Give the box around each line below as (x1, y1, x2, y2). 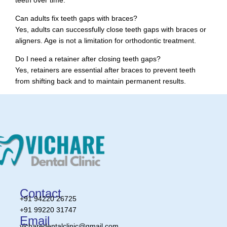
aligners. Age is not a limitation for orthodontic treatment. (15, 36, 196, 45)
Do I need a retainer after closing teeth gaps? (15, 55, 161, 63)
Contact (20, 186, 61, 200)
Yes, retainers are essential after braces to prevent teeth (15, 66, 196, 74)
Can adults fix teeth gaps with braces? (15, 14, 137, 22)
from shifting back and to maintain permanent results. (15, 77, 186, 86)
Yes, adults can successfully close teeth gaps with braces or (15, 25, 206, 33)
